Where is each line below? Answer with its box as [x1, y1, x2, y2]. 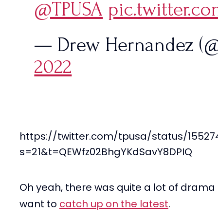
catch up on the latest [59, 197, 168, 211]
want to [19, 197, 59, 211]
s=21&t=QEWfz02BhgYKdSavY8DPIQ [19, 145, 192, 159]
